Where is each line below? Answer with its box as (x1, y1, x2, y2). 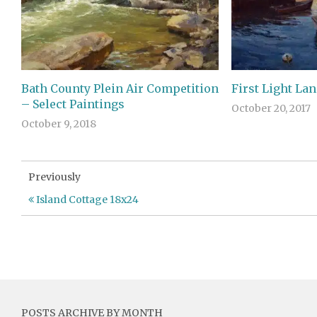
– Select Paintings (21, 97, 125, 112)
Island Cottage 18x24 (34, 193, 139, 207)
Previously (28, 171, 81, 184)
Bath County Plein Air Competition (21, 81, 219, 96)
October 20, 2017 (231, 102, 311, 115)
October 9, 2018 (21, 117, 96, 131)
